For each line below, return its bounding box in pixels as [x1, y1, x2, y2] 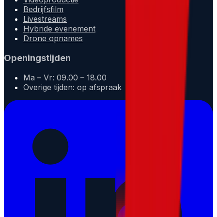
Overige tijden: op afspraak [23, 82, 122, 92]
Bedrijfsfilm [23, 4, 63, 15]
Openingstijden [4, 52, 71, 63]
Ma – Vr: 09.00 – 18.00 [23, 72, 107, 82]
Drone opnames [23, 33, 83, 44]
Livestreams [23, 14, 67, 24]
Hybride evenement [23, 24, 95, 34]
